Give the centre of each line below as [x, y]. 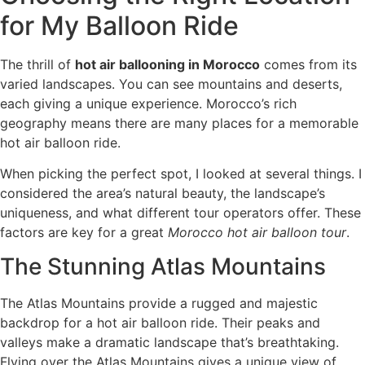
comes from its [308, 64]
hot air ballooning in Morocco [167, 64]
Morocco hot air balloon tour [257, 232]
